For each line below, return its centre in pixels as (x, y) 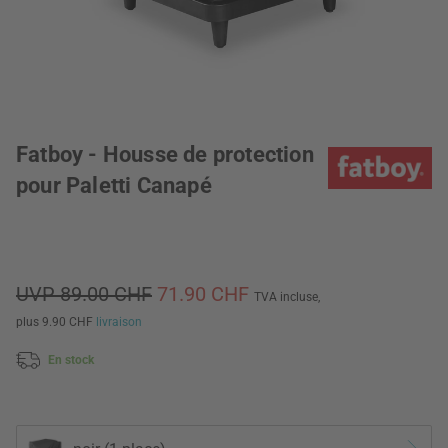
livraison (119, 322)
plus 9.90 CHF (56, 322)
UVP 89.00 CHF (84, 294)
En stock (71, 359)
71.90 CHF (205, 294)
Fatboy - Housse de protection (165, 154)
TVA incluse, (287, 297)
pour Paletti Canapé (114, 185)
